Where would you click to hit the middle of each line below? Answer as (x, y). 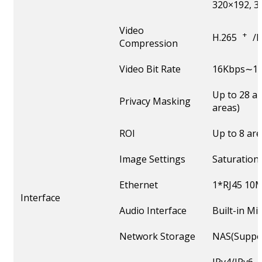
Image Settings (152, 159)
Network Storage (157, 237)
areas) (226, 108)
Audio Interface (153, 211)
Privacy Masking (155, 101)
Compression (149, 44)
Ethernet (139, 185)
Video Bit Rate (150, 69)
